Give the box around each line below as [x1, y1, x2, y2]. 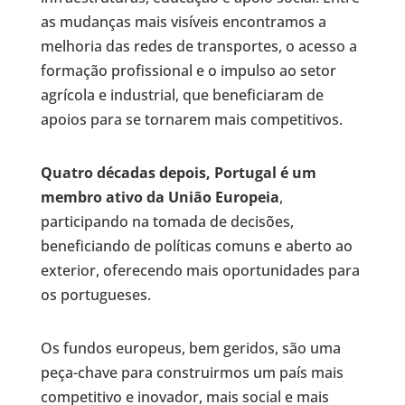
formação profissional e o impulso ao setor [40, 60, 336, 80]
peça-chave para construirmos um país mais [40, 362, 344, 382]
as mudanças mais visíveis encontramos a [40, 11, 326, 32]
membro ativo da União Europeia [40, 186, 279, 207]
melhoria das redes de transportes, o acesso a [40, 35, 357, 56]
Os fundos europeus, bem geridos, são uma [40, 337, 341, 358]
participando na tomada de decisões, [40, 211, 294, 231]
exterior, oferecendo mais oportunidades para [40, 259, 360, 280]
